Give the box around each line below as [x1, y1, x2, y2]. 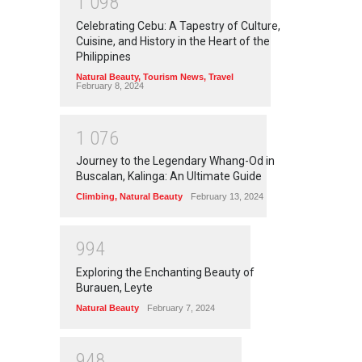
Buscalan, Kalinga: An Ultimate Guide [76, 170, 262, 183]
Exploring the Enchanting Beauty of [76, 265, 255, 279]
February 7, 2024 [147, 302, 215, 313]
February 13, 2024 [191, 192, 263, 202]
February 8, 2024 [76, 80, 144, 90]
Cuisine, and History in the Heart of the [76, 34, 270, 48]
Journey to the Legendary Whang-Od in [76, 154, 275, 168]
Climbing [76, 192, 115, 202]
